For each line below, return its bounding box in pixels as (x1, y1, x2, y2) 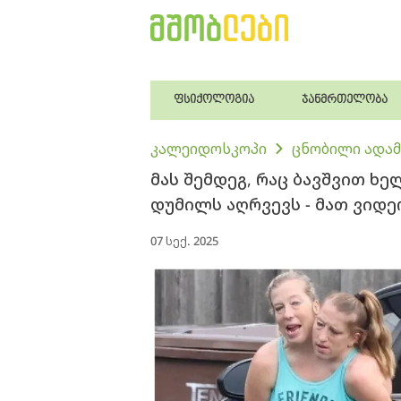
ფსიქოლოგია (174, 93, 255, 107)
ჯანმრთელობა (302, 93, 388, 107)
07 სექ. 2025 (150, 233, 218, 249)
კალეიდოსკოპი (150, 139, 267, 158)
